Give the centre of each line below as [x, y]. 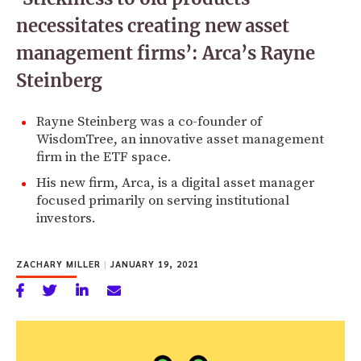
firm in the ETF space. [104, 157]
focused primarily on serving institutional [163, 200]
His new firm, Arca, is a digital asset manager [175, 183]
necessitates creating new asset [153, 25]
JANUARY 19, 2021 [153, 263]
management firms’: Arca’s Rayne [166, 53]
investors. [66, 218]
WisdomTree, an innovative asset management [180, 139]
